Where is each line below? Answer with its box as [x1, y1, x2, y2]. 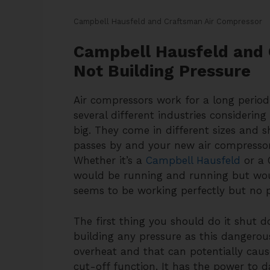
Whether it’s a [74, 154, 146, 167]
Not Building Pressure [74, 61, 251, 81]
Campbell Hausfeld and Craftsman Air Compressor [74, 16, 262, 26]
